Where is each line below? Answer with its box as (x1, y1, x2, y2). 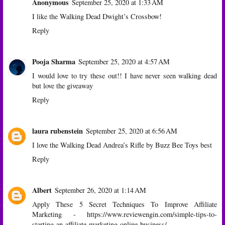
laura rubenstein (32, 126, 83, 137)
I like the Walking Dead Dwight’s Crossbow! (32, 12, 162, 22)
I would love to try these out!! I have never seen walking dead (32, 71, 217, 81)
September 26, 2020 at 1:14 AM (55, 185, 146, 195)
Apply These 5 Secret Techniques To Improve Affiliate (32, 199, 217, 209)
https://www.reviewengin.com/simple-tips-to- (87, 209, 217, 219)
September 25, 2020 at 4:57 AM (78, 57, 170, 67)
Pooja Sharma (32, 56, 75, 67)
